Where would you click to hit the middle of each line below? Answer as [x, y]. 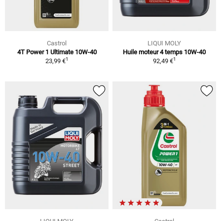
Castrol [57, 43]
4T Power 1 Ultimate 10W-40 [57, 52]
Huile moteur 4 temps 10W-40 [164, 52]
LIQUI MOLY [164, 43]
